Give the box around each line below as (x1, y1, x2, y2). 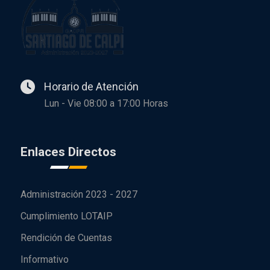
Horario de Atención (44, 80, 139, 93)
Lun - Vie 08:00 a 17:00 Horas (44, 97, 168, 109)
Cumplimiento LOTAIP (20, 210, 113, 222)
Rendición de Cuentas (20, 231, 112, 243)
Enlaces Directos (20, 144, 116, 159)
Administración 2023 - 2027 (20, 188, 137, 200)
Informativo (20, 253, 69, 265)
